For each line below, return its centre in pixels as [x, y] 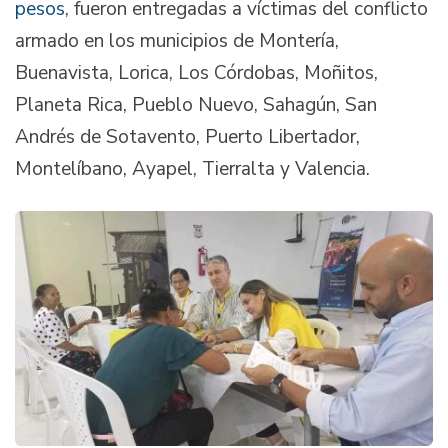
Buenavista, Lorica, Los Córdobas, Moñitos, [196, 73]
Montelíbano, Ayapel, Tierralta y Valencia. [192, 169]
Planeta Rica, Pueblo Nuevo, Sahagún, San [196, 105]
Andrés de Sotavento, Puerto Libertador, [187, 137]
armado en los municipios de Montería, [177, 41]
